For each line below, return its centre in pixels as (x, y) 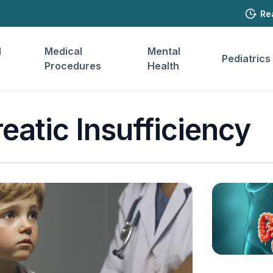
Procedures (73, 66)
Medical (64, 51)
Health (164, 66)
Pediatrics (246, 58)
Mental (164, 51)
